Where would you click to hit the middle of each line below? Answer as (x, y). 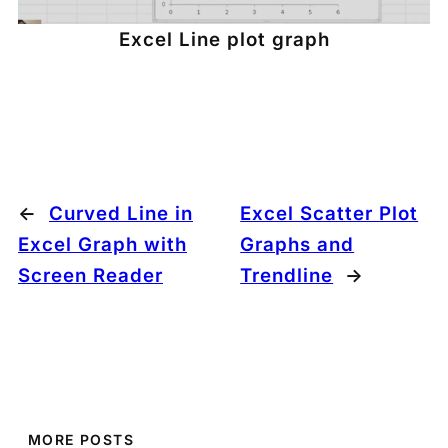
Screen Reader (90, 275)
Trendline (287, 275)
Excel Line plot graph (224, 40)
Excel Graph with (102, 244)
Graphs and (297, 244)
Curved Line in (121, 213)
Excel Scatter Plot (329, 213)
